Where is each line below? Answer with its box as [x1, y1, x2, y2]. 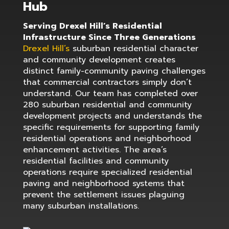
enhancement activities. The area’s [22, 144, 167, 156]
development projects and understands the [22, 110, 202, 122]
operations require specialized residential [22, 166, 192, 178]
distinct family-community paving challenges [22, 65, 205, 77]
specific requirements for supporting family [22, 121, 199, 133]
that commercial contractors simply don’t [22, 76, 192, 88]
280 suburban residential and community [22, 99, 192, 111]
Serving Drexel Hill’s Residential [22, 20, 162, 32]
